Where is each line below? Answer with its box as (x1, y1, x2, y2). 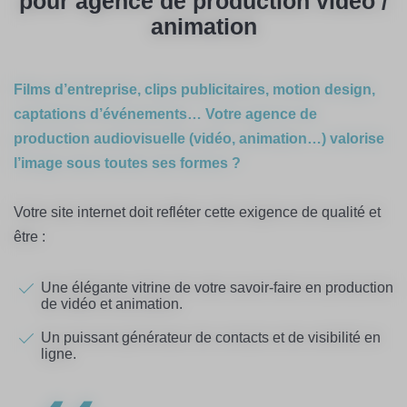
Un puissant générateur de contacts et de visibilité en (41, 330, 381, 346)
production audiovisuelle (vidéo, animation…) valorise (14, 131, 384, 147)
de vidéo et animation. (41, 296, 183, 313)
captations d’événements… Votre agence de (14, 106, 317, 123)
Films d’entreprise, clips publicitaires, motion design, (14, 82, 375, 98)
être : (14, 229, 45, 245)
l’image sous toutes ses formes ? (14, 155, 241, 172)
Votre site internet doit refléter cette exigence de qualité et (14, 204, 381, 221)
